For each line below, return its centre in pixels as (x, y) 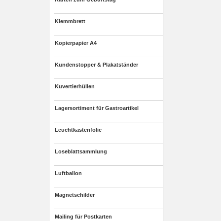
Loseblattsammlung (81, 151)
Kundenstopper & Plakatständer (96, 65)
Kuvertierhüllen (75, 86)
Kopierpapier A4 (76, 43)
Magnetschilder (75, 195)
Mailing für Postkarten (83, 217)
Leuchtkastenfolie (78, 130)
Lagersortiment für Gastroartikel (97, 108)
